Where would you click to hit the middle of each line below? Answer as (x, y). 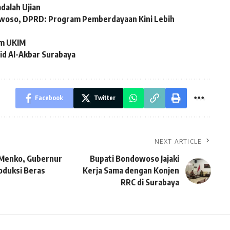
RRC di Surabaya (150, 183)
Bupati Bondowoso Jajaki (134, 159)
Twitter (104, 98)
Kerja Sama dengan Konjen (131, 171)
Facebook (49, 98)
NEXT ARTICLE (178, 141)
